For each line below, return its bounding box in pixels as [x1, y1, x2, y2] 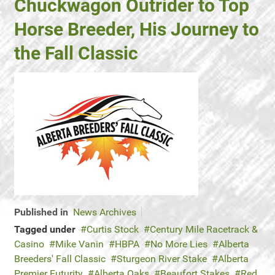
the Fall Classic [14, 42, 138, 64]
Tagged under [14, 223, 76, 235]
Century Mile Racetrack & [150, 223, 258, 235]
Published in [14, 206, 68, 218]
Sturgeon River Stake [117, 253, 207, 265]
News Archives [73, 206, 136, 218]
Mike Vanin [55, 238, 104, 250]
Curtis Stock [87, 223, 139, 235]
